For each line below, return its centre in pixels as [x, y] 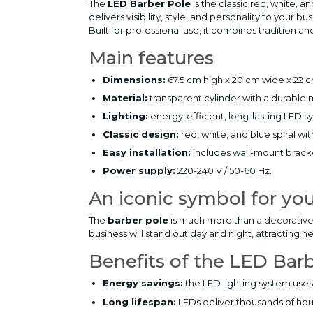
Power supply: [139, 171]
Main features [151, 58]
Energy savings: [143, 283]
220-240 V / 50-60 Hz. [224, 171]
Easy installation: [147, 153]
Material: [125, 97]
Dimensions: [134, 79]
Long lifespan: [139, 301]
